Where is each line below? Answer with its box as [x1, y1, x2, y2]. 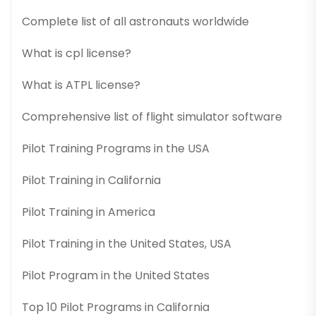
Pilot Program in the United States [22, 267, 209, 284]
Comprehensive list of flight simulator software [22, 108, 282, 125]
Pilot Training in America [22, 203, 155, 220]
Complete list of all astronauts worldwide [22, 13, 249, 30]
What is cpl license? [22, 44, 131, 61]
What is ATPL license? [22, 76, 140, 93]
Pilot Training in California [22, 171, 161, 188]
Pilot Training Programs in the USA [22, 140, 209, 157]
